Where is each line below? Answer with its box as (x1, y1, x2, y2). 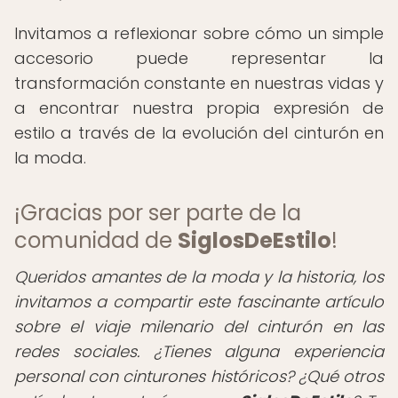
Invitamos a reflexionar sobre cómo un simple (14, 22, 384, 44)
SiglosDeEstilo (178, 226, 331, 255)
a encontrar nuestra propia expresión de (14, 97, 384, 119)
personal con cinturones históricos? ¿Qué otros (14, 365, 384, 387)
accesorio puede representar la (14, 47, 384, 69)
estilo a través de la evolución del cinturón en (14, 122, 384, 144)
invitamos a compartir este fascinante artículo (14, 291, 384, 313)
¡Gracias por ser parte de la (14, 198, 301, 227)
